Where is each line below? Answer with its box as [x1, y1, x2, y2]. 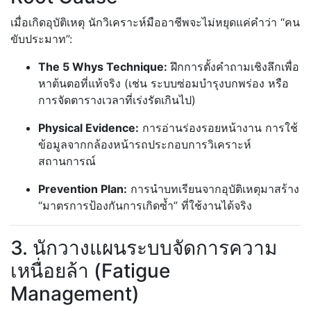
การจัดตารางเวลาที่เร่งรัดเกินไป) [38, 92, 196, 107]
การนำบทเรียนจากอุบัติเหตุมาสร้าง [127, 181, 299, 196]
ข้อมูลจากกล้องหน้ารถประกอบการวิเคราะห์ [38, 137, 251, 151]
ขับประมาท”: [10, 31, 72, 46]
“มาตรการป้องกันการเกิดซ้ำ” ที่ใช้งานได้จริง [38, 198, 252, 212]
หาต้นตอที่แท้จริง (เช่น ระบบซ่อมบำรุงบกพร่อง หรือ [38, 76, 289, 90]
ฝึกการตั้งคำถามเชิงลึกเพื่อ [167, 59, 299, 74]
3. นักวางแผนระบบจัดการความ [10, 235, 277, 260]
